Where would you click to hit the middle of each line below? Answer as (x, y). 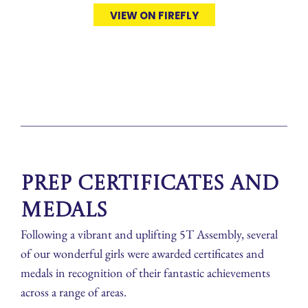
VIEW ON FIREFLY (154, 16)
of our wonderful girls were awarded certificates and (142, 254)
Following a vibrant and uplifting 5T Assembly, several (149, 234)
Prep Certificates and (150, 185)
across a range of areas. (74, 292)
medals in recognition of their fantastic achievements (145, 273)
